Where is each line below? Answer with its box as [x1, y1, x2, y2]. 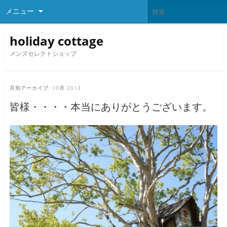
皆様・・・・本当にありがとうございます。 [9, 100, 212, 114]
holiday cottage [9, 32, 103, 49]
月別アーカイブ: [9, 84, 52, 92]
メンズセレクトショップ [9, 49, 77, 58]
